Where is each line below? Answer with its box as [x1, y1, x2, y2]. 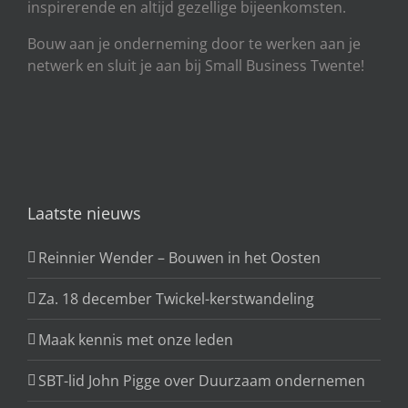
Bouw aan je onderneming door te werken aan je [27, 33, 361, 54]
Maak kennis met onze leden [38, 329, 233, 350]
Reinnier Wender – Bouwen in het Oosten [38, 247, 321, 268]
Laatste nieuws [27, 201, 141, 224]
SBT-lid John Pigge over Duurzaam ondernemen [38, 370, 365, 391]
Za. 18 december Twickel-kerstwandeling [38, 288, 314, 309]
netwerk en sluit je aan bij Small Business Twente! [27, 55, 364, 76]
